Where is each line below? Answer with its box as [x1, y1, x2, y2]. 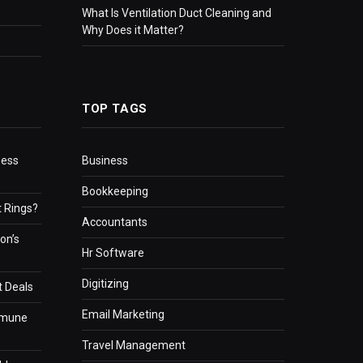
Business [82, 154, 128, 168]
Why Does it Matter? [82, 23, 184, 37]
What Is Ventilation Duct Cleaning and [82, 6, 271, 20]
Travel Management [82, 339, 186, 352]
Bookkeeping [82, 185, 148, 199]
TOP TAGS [82, 101, 147, 117]
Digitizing [82, 277, 129, 291]
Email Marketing [82, 308, 164, 322]
